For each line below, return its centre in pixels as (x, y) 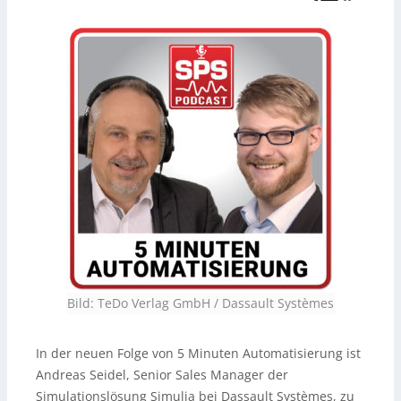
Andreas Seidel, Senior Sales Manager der (162, 375)
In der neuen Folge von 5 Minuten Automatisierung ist (198, 354)
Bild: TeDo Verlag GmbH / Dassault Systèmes (200, 303)
